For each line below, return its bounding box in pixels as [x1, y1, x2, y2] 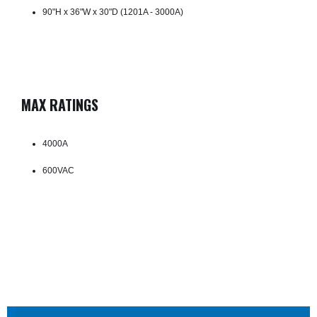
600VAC [42, 165, 74, 175]
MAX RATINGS [21, 93, 98, 115]
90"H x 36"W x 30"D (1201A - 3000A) [42, 6, 183, 17]
